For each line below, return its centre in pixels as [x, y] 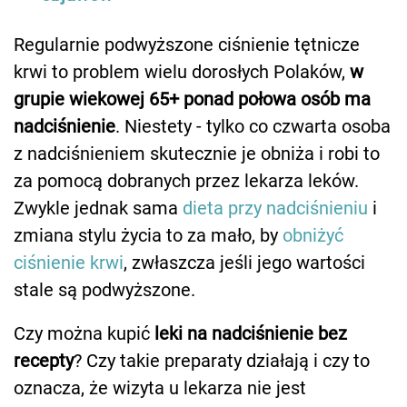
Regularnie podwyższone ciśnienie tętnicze [187, 45]
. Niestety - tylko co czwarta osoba [253, 127]
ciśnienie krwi [69, 263]
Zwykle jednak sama [98, 208]
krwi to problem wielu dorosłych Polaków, [182, 72]
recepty [44, 361]
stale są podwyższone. [104, 290]
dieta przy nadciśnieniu [275, 208]
